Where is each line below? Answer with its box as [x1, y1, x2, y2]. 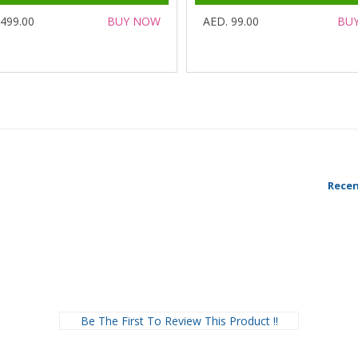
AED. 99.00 [203, 14, 260, 30]
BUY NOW [106, 14, 161, 30]
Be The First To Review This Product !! [80, 313, 278, 328]
